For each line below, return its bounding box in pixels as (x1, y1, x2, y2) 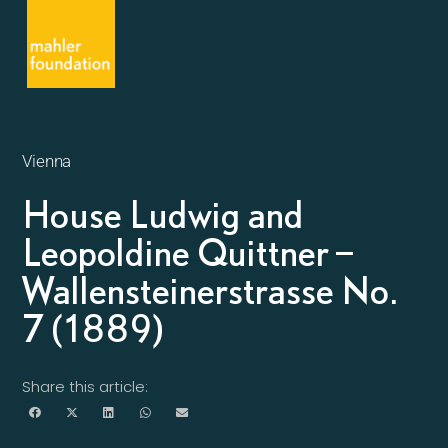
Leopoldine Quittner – (22, 231, 355, 273)
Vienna (22, 151, 72, 171)
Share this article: (22, 376, 149, 397)
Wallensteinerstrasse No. (22, 269, 398, 311)
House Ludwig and (22, 193, 305, 235)
